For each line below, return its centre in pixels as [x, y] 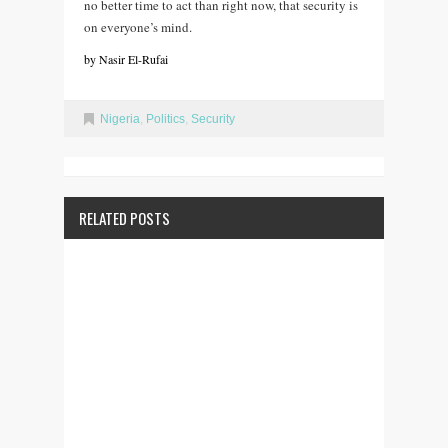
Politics [165, 118]
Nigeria [120, 118]
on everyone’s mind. [138, 26]
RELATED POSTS [124, 217]
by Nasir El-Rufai [126, 58]
